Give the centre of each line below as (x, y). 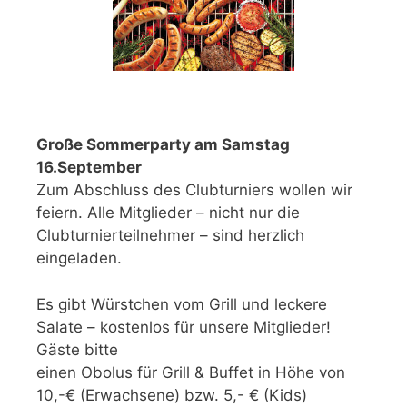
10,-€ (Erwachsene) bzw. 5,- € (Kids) (172, 395)
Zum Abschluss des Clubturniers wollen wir (194, 190)
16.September (89, 168)
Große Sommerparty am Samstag (163, 145)
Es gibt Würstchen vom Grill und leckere (182, 304)
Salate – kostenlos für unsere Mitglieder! (184, 327)
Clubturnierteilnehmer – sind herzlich (170, 236)
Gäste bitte (77, 349)
